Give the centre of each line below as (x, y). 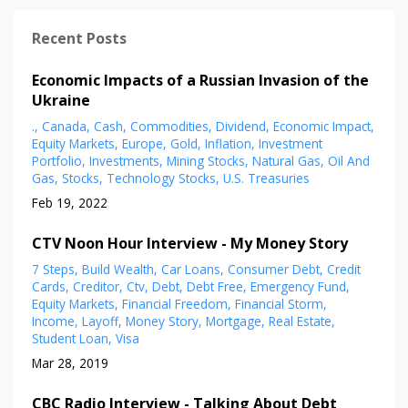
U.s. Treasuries (266, 178)
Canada (64, 126)
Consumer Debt (274, 269)
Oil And (349, 160)
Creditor (96, 286)
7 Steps (53, 269)
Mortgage (234, 321)
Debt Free (215, 286)
